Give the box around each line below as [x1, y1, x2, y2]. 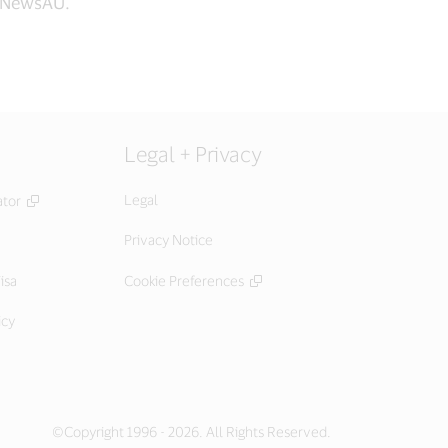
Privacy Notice [124, 231, 213, 248]
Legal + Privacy [124, 141, 262, 166]
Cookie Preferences [124, 272, 244, 289]
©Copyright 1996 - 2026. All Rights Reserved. [52, 423, 331, 440]
